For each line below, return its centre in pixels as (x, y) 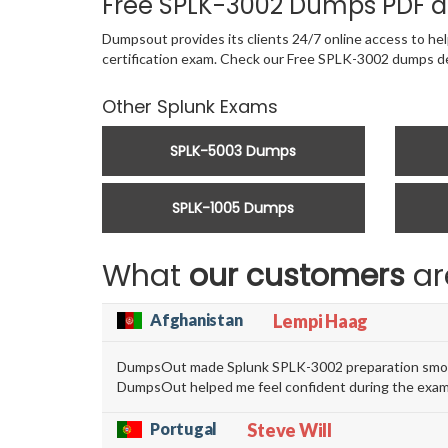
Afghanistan (196, 320)
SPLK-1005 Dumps (233, 208)
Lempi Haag (320, 321)
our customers (297, 276)
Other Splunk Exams (190, 107)
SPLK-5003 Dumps (233, 151)
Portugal (184, 429)
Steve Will (289, 430)
